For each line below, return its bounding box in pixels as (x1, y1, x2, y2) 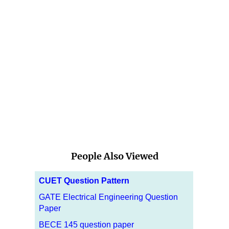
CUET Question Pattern (39, 176, 129, 185)
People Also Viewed (71, 150, 158, 162)
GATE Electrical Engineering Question (39, 192, 178, 201)
